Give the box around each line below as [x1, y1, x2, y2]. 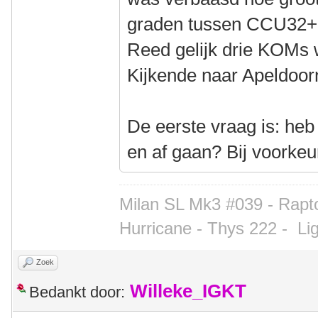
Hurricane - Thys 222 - [119, 219, 298, 238]
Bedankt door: [29, 283, 125, 301]
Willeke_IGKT [130, 281, 246, 301]
